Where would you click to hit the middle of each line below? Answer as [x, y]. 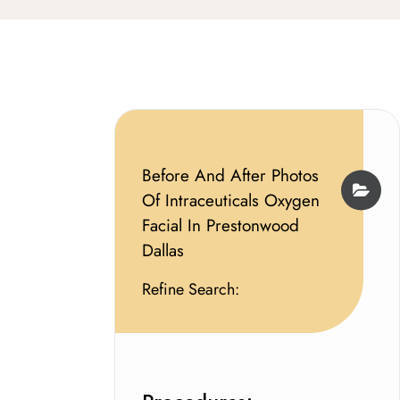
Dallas [162, 251]
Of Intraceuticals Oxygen [230, 201]
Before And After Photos [230, 176]
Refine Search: [190, 290]
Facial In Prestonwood [220, 226]
